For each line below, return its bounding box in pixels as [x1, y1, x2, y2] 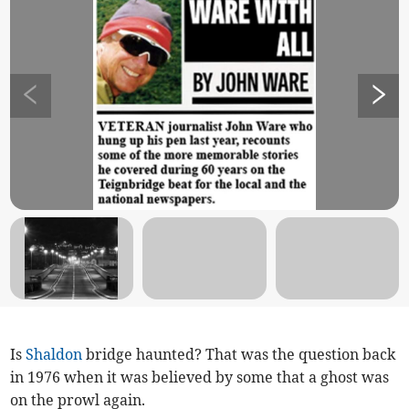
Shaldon [26, 344, 83, 363]
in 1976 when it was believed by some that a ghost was [10, 367, 390, 386]
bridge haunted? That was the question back [82, 344, 396, 363]
